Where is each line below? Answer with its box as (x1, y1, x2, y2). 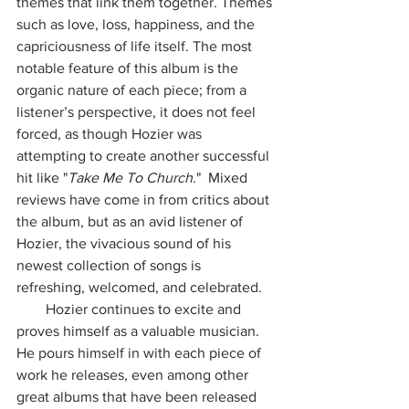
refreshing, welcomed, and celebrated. (16, 279, 266, 295)
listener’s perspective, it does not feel (16, 104, 259, 120)
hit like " (16, 170, 68, 185)
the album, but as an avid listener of (16, 214, 246, 229)
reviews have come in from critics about (16, 192, 273, 207)
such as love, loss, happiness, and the (16, 16, 258, 32)
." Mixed (193, 170, 251, 185)
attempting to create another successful (16, 148, 273, 163)
